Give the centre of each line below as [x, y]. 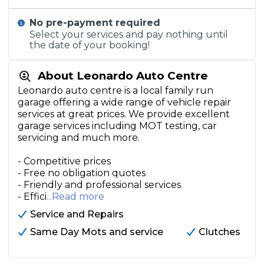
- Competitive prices [64, 161]
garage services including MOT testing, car [117, 126]
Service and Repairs [77, 214]
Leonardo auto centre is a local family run [115, 90]
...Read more [75, 197]
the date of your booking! [90, 45]
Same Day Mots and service [97, 232]
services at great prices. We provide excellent [124, 114]
